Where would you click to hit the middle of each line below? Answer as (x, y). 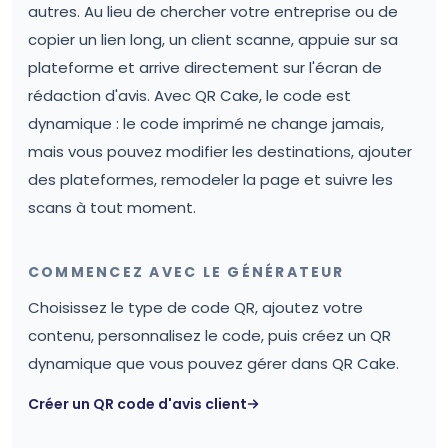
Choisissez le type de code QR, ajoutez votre (195, 307)
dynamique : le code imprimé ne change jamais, (206, 123)
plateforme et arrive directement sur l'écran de (205, 67)
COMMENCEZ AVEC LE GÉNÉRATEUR (186, 272)
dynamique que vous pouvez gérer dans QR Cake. (213, 363)
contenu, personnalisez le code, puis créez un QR (209, 335)
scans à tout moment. (112, 207)
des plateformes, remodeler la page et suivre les (210, 179)
